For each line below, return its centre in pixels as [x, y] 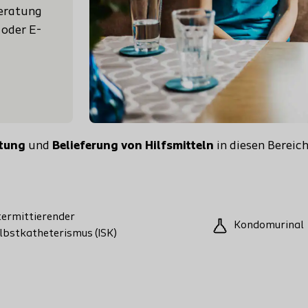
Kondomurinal [269, 225]
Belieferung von [99, 146]
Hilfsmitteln [179, 146]
